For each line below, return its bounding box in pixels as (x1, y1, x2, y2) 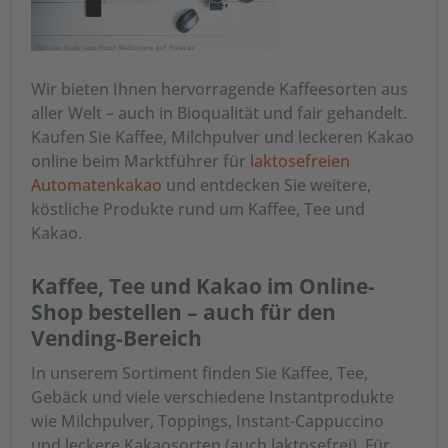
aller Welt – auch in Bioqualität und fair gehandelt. (31, 102, 407, 125)
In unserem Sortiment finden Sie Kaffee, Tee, (31, 362, 368, 385)
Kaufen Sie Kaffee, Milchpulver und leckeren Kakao (31, 126, 414, 149)
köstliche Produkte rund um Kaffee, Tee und (31, 198, 365, 221)
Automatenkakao (31, 174, 162, 197)
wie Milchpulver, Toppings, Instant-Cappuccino (31, 410, 384, 433)
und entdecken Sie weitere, (162, 174, 371, 197)
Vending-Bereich (31, 324, 202, 353)
